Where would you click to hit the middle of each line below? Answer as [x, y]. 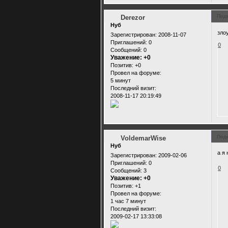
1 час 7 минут [128, 201]
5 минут [121, 81]
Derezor [133, 18]
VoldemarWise [143, 138]
